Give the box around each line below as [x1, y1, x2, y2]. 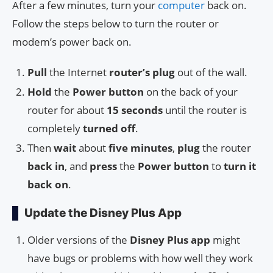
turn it [224, 158, 256, 173]
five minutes [108, 140, 172, 155]
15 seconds [107, 102, 163, 117]
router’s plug [109, 65, 175, 79]
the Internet [47, 65, 109, 79]
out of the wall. [175, 65, 247, 79]
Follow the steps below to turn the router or [12, 16, 219, 30]
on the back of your [144, 84, 238, 99]
